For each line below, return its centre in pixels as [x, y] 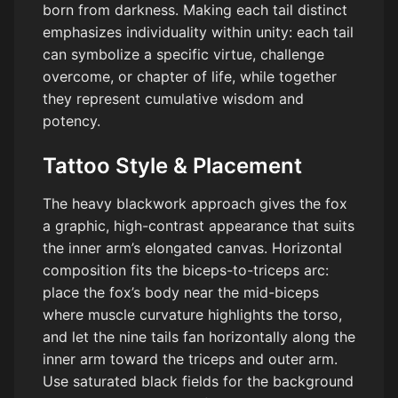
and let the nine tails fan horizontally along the [199, 337]
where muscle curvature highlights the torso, [192, 315]
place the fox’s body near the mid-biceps [181, 293]
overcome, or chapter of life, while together [190, 77]
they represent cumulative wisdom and [173, 99]
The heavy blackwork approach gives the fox [195, 204]
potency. [72, 121]
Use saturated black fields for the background [198, 382]
